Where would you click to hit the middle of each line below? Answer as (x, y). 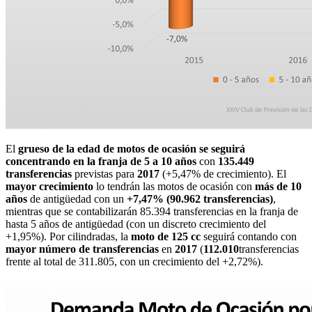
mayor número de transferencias (82, 249)
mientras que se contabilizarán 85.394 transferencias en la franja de (152, 212)
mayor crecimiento (49, 187)
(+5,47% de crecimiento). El (223, 174)
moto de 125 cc (166, 237)
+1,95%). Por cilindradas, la (68, 237)
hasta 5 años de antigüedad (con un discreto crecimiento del (136, 224)
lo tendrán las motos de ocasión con (174, 187)
